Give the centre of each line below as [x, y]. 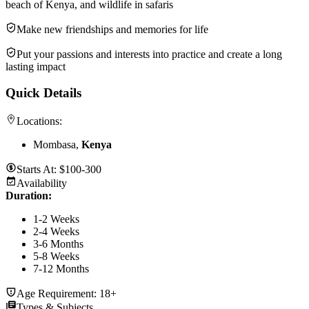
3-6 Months [58, 243]
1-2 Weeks [56, 219]
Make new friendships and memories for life [112, 29]
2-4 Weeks [56, 231]
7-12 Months [61, 268]
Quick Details [43, 93]
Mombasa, [57, 144]
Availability [42, 183]
